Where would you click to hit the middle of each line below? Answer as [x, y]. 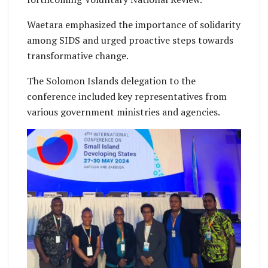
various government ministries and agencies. [124, 112]
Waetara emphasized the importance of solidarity [134, 25]
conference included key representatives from [127, 97]
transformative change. [78, 56]
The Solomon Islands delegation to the [111, 81]
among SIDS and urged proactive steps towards [130, 40]
